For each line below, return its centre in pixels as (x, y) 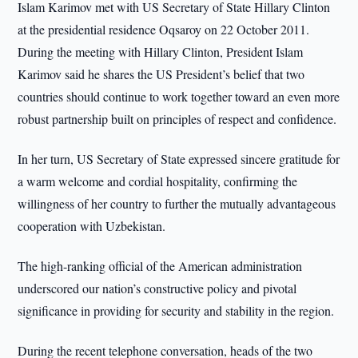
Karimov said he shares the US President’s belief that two (161, 74)
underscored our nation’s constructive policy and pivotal (157, 288)
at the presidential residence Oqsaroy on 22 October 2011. (164, 29)
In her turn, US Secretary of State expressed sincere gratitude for (179, 159)
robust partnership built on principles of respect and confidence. (177, 119)
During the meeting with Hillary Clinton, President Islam (161, 52)
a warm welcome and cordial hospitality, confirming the (158, 181)
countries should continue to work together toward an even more (179, 96)
